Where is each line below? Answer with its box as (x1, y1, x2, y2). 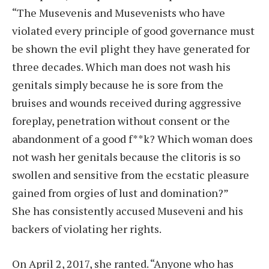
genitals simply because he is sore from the (12, 77, 223, 92)
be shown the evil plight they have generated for (12, 41, 250, 56)
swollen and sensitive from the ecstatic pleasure (12, 167, 249, 182)
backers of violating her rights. (12, 221, 162, 236)
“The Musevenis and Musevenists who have (12, 5, 225, 20)
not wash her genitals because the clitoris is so (12, 149, 240, 164)
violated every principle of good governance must (12, 23, 255, 38)
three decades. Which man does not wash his (12, 59, 231, 74)
